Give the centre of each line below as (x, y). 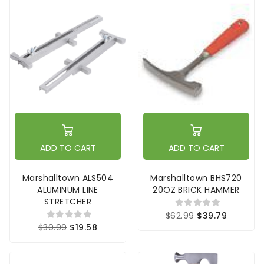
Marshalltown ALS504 (68, 178)
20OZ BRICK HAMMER (196, 190)
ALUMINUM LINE (68, 190)
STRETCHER (68, 202)
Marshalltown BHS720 (196, 178)
